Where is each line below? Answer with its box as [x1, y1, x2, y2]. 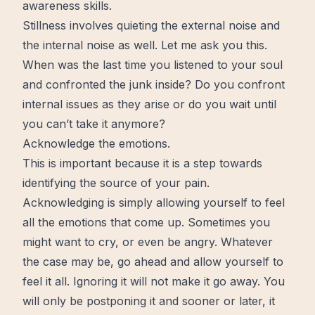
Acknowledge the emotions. [22, 136, 170, 150]
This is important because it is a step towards [22, 156, 262, 170]
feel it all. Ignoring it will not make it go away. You [22, 274, 285, 288]
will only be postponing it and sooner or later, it [22, 294, 275, 308]
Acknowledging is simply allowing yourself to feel [22, 195, 285, 210]
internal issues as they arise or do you [22, 97, 229, 111]
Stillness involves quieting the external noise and [22, 18, 280, 32]
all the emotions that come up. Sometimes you [22, 215, 270, 229]
